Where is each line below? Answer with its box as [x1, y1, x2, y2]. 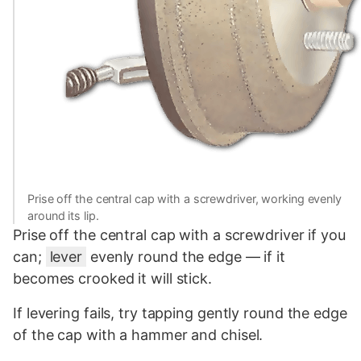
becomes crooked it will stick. [13, 269, 212, 287]
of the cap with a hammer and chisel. [13, 326, 263, 343]
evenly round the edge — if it [86, 247, 285, 265]
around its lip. [27, 208, 99, 222]
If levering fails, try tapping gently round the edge [13, 304, 347, 322]
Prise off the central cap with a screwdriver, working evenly [27, 191, 342, 205]
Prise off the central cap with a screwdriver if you [13, 226, 346, 243]
